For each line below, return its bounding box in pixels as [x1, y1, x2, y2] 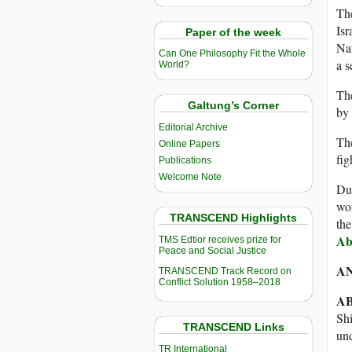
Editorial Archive [159, 122, 228, 134]
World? [159, 59, 189, 71]
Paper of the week [185, 25, 281, 38]
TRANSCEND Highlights [170, 211, 297, 225]
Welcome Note [159, 171, 222, 183]
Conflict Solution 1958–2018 [159, 277, 280, 288]
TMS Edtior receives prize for [159, 234, 281, 246]
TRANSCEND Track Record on [159, 266, 291, 277]
